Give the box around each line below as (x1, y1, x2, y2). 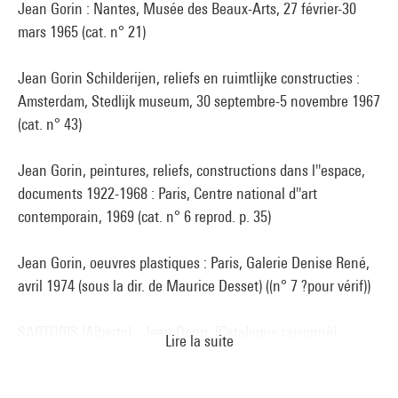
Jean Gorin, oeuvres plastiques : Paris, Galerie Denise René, (18, 252, 370, 272)
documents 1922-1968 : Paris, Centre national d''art (18, 183, 317, 203)
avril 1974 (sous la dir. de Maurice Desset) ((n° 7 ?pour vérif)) (18, 275, 370, 295)
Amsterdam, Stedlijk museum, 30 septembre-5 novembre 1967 (18, 91, 380, 110)
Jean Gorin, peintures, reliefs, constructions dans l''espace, (18, 160, 365, 179)
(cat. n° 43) (18, 114, 82, 133)
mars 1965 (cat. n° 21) (18, 21, 146, 41)
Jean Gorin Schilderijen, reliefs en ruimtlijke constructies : (18, 68, 360, 87)
